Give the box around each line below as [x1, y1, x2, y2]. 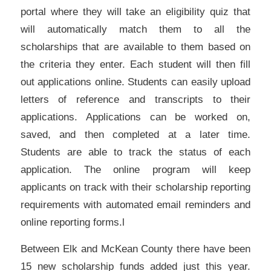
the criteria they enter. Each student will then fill [20, 57, 251, 70]
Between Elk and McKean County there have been [20, 242, 251, 255]
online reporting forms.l [20, 215, 125, 228]
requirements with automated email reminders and [20, 198, 251, 211]
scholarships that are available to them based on [20, 40, 251, 53]
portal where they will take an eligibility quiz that [20, 5, 251, 18]
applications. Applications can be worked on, [20, 110, 251, 123]
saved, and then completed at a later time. [20, 128, 251, 140]
